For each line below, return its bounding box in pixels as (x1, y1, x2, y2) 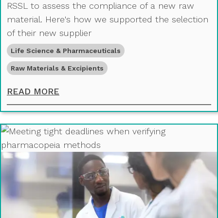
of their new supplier (7, 28, 91, 38)
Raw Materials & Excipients (11, 64, 104, 73)
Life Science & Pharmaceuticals (11, 47, 121, 55)
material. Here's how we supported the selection (7, 14, 208, 25)
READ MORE (7, 86, 59, 97)
